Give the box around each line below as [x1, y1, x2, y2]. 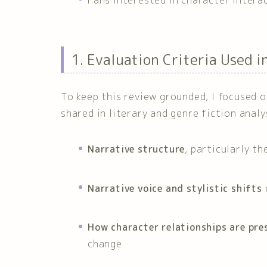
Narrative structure [88, 142, 185, 156]
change [88, 237, 122, 251]
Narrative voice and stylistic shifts [88, 181, 262, 195]
